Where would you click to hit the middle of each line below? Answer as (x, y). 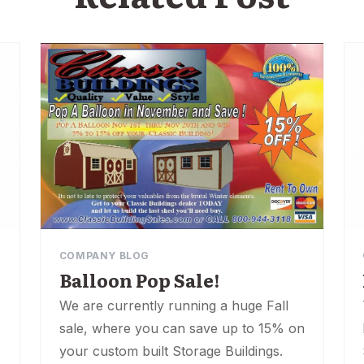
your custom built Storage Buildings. (171, 351)
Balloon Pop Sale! (139, 279)
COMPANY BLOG (104, 255)
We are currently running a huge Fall (173, 305)
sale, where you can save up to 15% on (182, 328)
